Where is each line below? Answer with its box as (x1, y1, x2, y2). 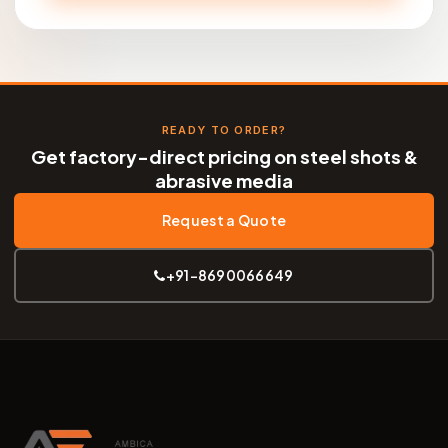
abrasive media (155, 169, 293, 193)
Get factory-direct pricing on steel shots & (30, 145, 418, 169)
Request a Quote (161, 211, 287, 230)
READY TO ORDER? (161, 123, 287, 138)
